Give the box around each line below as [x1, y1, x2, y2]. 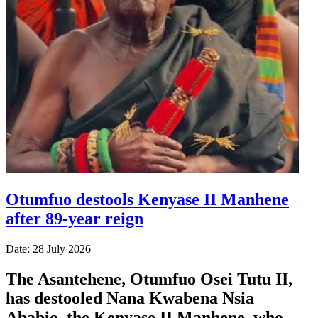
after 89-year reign [6, 209, 143, 228]
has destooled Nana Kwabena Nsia [6, 288, 254, 307]
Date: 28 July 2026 [6, 242, 91, 255]
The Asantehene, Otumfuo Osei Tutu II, [6, 269, 292, 288]
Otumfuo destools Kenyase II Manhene [6, 190, 289, 209]
